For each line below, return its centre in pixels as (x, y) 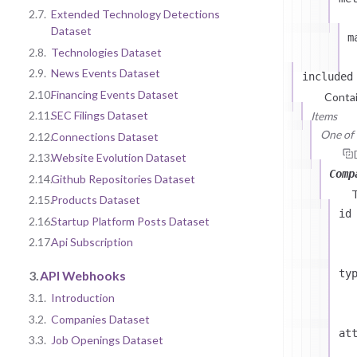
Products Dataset (96, 200)
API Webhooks (83, 275)
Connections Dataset (105, 136)
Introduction (83, 298)
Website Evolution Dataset (119, 158)
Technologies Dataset (106, 52)
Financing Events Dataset (115, 94)
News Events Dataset (106, 73)
